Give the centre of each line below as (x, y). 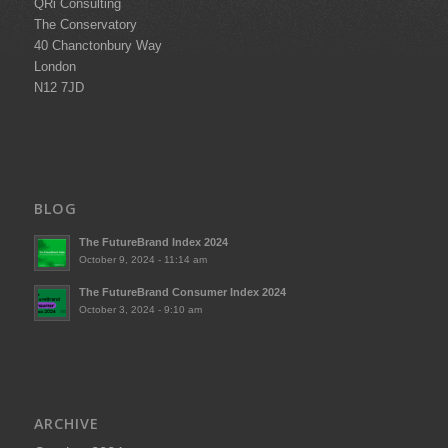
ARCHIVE (66, 424)
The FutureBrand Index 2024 (153, 242)
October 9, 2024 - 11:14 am (142, 260)
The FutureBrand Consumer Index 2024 (182, 292)
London (54, 66)
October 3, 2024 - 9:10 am (140, 310)
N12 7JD (58, 87)
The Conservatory (85, 24)
